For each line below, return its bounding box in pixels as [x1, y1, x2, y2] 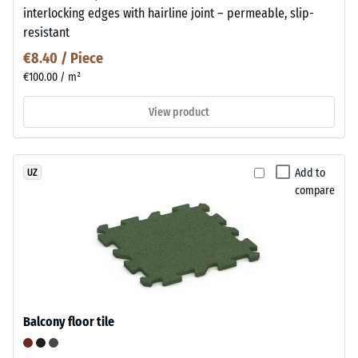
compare [295, 184, 335, 198]
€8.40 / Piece [23, 50, 103, 68]
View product [149, 105, 209, 119]
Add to [295, 166, 325, 181]
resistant [23, 25, 70, 41]
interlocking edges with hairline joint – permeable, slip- [23, 6, 314, 22]
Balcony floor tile [23, 314, 114, 330]
